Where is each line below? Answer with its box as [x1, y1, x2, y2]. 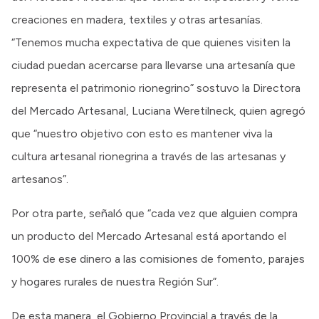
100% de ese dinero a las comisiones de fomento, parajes [11, 251, 305, 266]
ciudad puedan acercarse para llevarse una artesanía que [11, 58, 296, 72]
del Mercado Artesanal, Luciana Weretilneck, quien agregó [11, 103, 305, 117]
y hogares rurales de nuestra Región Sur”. [11, 274, 219, 288]
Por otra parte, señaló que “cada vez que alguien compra [11, 206, 298, 220]
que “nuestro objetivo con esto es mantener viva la [11, 126, 273, 140]
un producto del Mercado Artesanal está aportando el [11, 229, 286, 243]
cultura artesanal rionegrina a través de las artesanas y [11, 149, 286, 163]
